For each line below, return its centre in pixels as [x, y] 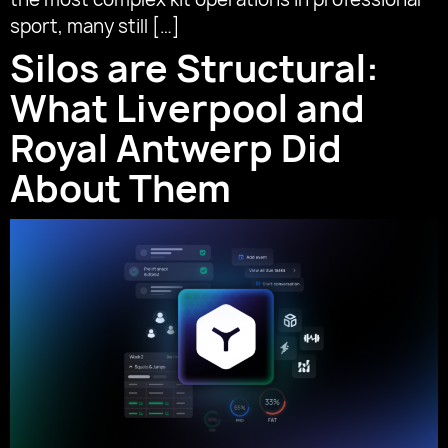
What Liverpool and [187, 109]
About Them [120, 189]
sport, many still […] [95, 27]
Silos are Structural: [194, 69]
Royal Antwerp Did [176, 149]
